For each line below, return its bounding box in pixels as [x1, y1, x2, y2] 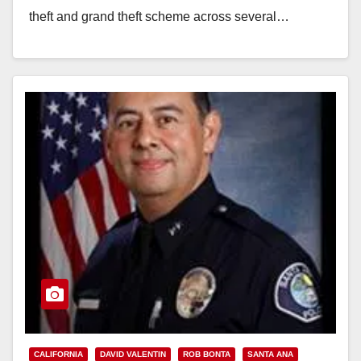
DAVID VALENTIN [100, 349, 166, 359]
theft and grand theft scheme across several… [29, 9, 289, 23]
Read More [37, 46, 101, 60]
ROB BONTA [183, 349, 230, 359]
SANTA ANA [247, 349, 293, 359]
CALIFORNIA [34, 349, 83, 359]
